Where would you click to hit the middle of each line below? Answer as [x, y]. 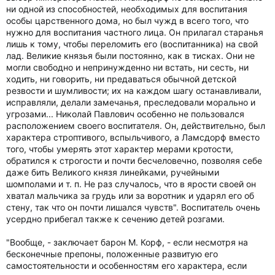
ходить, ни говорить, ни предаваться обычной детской [121, 79]
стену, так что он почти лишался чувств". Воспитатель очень [133, 207]
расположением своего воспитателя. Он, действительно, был [136, 126]
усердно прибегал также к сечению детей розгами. [115, 219]
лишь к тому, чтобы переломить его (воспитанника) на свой [132, 44]
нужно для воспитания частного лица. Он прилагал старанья [135, 32]
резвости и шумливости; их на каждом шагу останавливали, [134, 91]
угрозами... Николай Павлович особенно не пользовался [125, 114]
